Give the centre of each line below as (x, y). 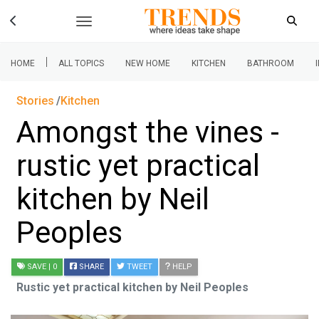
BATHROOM (271, 63)
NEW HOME (148, 63)
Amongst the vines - (148, 132)
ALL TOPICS (81, 63)
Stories (35, 101)
